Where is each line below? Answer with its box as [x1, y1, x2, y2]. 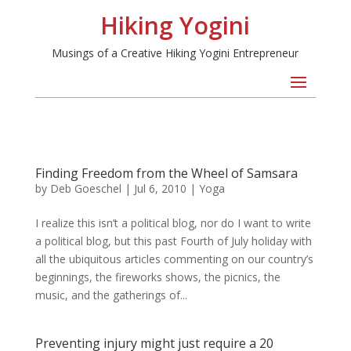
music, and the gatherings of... [34, 288, 187, 302]
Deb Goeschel [49, 181, 121, 196]
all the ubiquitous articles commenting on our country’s [34, 251, 313, 266]
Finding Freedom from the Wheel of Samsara [34, 165, 298, 182]
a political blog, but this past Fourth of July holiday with [34, 233, 312, 248]
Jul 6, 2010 [133, 181, 186, 196]
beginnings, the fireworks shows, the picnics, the [34, 270, 280, 284]
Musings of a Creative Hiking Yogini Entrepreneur [52, 45, 299, 60]
